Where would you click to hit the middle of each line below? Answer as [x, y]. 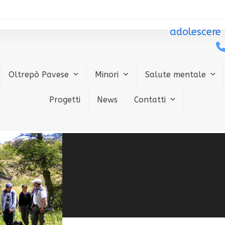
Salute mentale [177, 75]
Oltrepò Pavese [40, 75]
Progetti [65, 100]
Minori [108, 75]
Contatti [151, 100]
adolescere [195, 32]
